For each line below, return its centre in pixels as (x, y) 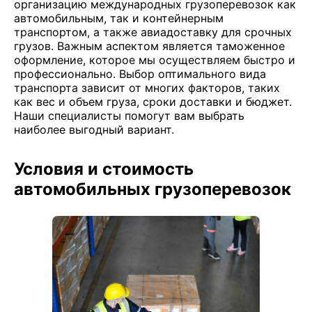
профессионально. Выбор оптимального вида (140, 74)
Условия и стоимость (104, 169)
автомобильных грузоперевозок (153, 189)
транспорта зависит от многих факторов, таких (147, 88)
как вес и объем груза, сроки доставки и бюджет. (153, 102)
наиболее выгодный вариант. (94, 130)
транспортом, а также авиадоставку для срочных (153, 32)
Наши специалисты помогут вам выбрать (129, 116)
